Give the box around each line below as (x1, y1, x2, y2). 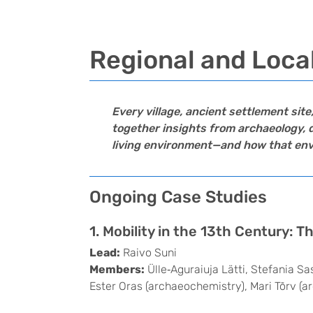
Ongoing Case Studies (89, 187, 267, 207)
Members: (89, 263, 145, 276)
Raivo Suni (120, 246, 177, 259)
